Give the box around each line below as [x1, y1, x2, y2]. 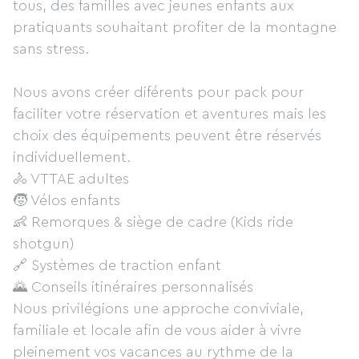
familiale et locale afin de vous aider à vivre [13, 323, 301, 337]
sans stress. [13, 42, 89, 56]
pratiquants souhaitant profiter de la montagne [13, 20, 337, 34]
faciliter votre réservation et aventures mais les [13, 107, 326, 121]
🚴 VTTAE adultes [13, 171, 129, 186]
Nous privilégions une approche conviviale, [13, 301, 304, 316]
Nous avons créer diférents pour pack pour [13, 85, 304, 99]
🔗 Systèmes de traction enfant [13, 258, 221, 272]
